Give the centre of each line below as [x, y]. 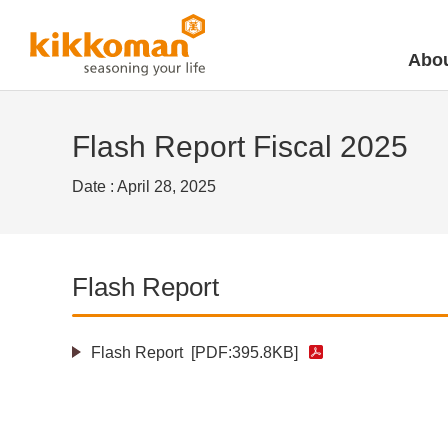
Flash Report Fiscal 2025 [240, 146]
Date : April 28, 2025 [144, 186]
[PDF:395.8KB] [245, 353]
